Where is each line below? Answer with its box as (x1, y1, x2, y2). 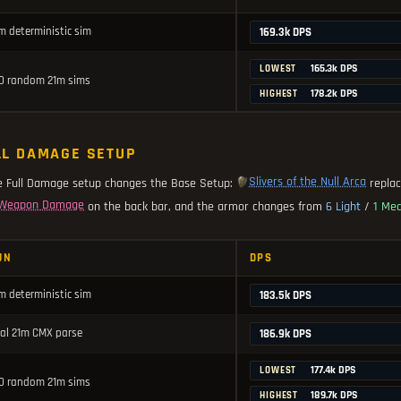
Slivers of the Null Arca (249, 174, 366, 191)
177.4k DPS (308, 363, 355, 378)
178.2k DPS (308, 87, 357, 101)
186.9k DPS (260, 326, 311, 341)
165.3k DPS (308, 62, 357, 76)
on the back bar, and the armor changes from (88, 199, 326, 216)
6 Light (326, 199, 361, 216)
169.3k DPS (260, 24, 311, 39)
